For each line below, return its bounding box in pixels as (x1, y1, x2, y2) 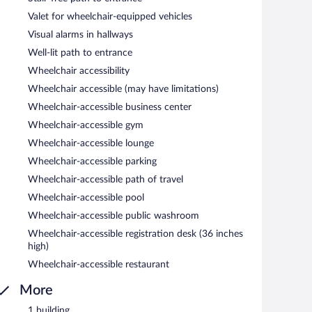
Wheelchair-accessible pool (28, 192, 144, 203)
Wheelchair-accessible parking (28, 156, 157, 166)
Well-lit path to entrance (28, 47, 132, 58)
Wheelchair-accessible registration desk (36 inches (28, 228, 243, 239)
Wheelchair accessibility (28, 65, 130, 76)
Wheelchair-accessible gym (28, 120, 143, 130)
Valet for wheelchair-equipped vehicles (28, 11, 192, 22)
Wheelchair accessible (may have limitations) (28, 84, 219, 94)
